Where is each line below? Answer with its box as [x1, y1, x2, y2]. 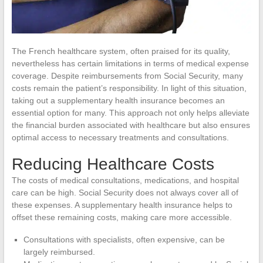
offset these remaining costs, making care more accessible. [11, 212, 232, 222]
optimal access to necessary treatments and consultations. [11, 132, 229, 142]
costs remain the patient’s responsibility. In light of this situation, [11, 83, 247, 93]
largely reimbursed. [23, 247, 95, 257]
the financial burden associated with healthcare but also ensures [11, 120, 250, 130]
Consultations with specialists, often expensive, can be [23, 234, 225, 244]
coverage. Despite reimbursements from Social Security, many [11, 70, 243, 80]
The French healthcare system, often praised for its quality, [11, 46, 230, 56]
